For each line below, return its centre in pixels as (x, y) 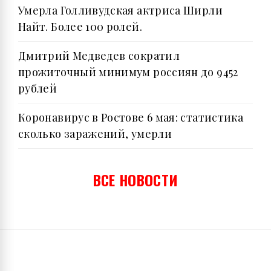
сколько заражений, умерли (95, 133)
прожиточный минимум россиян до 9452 (128, 72)
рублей (38, 88)
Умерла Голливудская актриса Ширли (120, 10)
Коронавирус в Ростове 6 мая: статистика (131, 117)
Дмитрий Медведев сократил (99, 55)
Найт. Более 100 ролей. (80, 26)
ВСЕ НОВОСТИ (135, 179)
